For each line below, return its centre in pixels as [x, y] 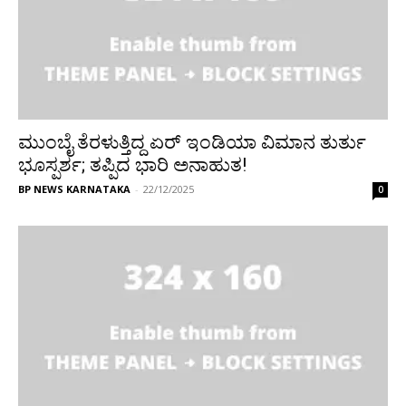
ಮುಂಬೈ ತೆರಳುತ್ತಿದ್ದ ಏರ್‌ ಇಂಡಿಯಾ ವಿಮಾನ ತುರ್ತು [192, 142]
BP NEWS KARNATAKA [74, 188]
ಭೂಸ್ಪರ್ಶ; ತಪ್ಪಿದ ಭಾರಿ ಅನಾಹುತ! [132, 164]
